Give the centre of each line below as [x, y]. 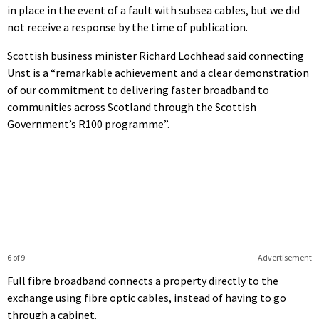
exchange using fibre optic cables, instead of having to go [147, 297]
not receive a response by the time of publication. [127, 27]
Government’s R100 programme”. [88, 124]
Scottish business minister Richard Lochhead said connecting [156, 55]
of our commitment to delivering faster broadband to [138, 89]
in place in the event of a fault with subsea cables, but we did [153, 10]
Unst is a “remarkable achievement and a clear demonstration [158, 72]
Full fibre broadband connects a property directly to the [143, 280]
